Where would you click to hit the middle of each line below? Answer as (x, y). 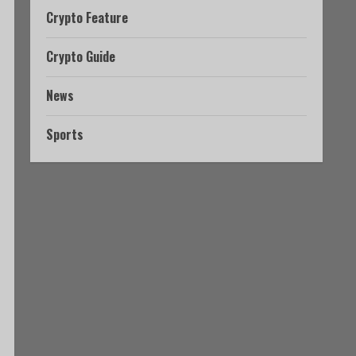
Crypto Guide (81, 56)
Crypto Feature (87, 17)
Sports (65, 134)
